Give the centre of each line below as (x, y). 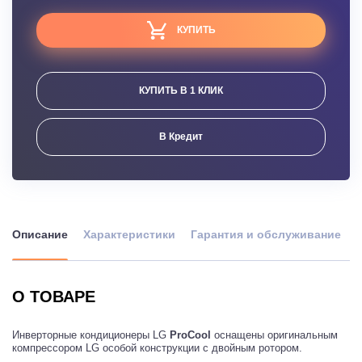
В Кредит (181, 136)
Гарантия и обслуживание (266, 234)
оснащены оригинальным (274, 335)
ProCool (190, 335)
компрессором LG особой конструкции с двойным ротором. (157, 347)
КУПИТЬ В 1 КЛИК (181, 90)
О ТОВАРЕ (54, 296)
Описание (40, 234)
